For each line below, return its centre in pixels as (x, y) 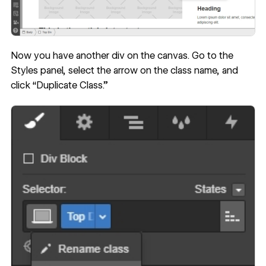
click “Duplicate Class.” (59, 85)
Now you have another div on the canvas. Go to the (122, 56)
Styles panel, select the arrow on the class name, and (124, 71)
